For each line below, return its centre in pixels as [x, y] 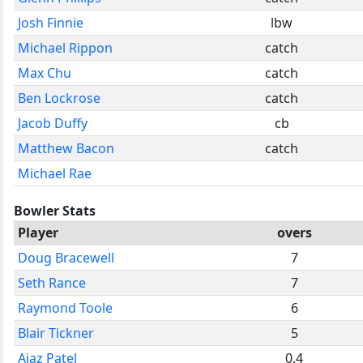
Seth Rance [52, 282]
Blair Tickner [56, 333]
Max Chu [45, 73]
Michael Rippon [65, 47]
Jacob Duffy [53, 123]
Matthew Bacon [66, 148]
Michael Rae [55, 173]
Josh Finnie [51, 22]
